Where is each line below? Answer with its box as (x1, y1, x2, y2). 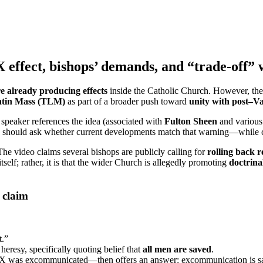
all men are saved (143, 244, 211, 254)
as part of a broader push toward (65, 96, 189, 107)
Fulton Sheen (164, 116, 217, 127)
